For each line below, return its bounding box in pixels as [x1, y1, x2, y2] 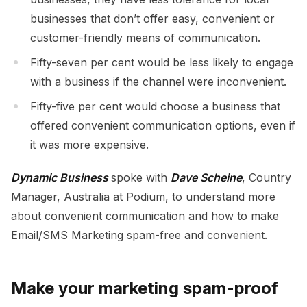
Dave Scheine [171, 170, 242, 184]
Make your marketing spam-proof [11, 278, 278, 298]
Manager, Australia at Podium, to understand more [11, 189, 275, 204]
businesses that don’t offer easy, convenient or [30, 11, 275, 25]
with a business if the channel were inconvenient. [30, 74, 290, 88]
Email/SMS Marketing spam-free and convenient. [11, 228, 267, 242]
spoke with [111, 170, 171, 184]
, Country [242, 170, 291, 184]
